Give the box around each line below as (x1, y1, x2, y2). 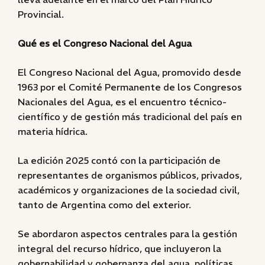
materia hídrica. (18, 125, 88, 137)
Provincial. (18, 8, 64, 20)
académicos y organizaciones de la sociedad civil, (18, 184, 240, 196)
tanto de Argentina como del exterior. (18, 199, 191, 211)
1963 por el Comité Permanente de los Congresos (18, 81, 242, 93)
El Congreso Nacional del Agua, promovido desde (18, 66, 241, 78)
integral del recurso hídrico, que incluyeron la (18, 243, 221, 254)
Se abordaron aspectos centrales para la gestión (18, 228, 237, 240)
